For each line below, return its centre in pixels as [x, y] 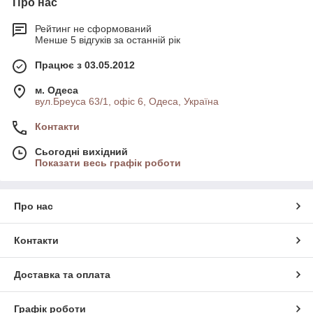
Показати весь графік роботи [108, 163]
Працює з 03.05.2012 [85, 65]
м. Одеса [57, 90]
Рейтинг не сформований [93, 29]
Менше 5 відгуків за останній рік [108, 40]
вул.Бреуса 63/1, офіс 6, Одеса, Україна [127, 102]
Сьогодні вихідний [81, 152]
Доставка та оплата [62, 275]
